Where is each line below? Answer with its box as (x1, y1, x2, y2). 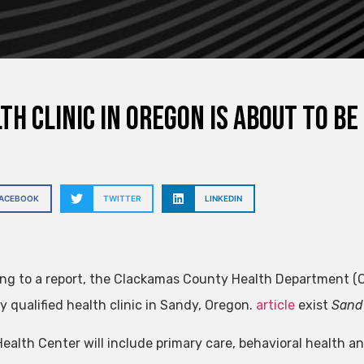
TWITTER (102, 193, 141, 204)
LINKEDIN (205, 193, 243, 204)
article (255, 297, 295, 314)
